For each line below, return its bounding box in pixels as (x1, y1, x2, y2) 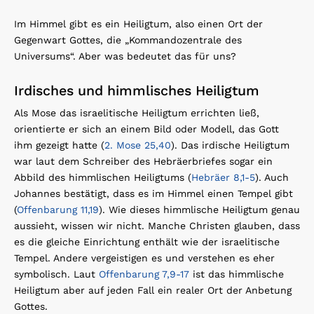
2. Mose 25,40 (104, 139, 171, 151)
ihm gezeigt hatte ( (14, 139, 104, 151)
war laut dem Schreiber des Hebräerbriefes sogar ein (14, 155, 273, 167)
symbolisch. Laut (14, 268, 99, 280)
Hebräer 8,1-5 (191, 171, 255, 183)
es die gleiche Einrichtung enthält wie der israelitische (14, 235, 280, 247)
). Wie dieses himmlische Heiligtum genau (99, 203, 300, 215)
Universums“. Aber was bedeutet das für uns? (14, 50, 236, 62)
